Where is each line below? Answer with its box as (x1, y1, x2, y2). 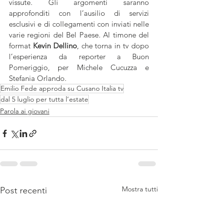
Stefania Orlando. (9, 74, 67, 83)
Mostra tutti (122, 184, 158, 193)
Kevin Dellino (33, 41, 77, 50)
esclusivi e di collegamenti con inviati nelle (9, 19, 149, 29)
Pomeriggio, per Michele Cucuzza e (9, 63, 149, 72)
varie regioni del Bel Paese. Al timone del (9, 30, 149, 39)
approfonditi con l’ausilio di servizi (9, 8, 149, 18)
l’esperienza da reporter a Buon (9, 52, 149, 61)
